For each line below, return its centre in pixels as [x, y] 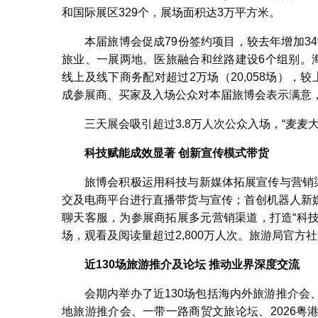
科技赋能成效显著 [130, 153]
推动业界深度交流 [254, 265]
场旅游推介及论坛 [160, 265]
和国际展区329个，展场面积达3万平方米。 [171, 13]
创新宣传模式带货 [224, 153]
